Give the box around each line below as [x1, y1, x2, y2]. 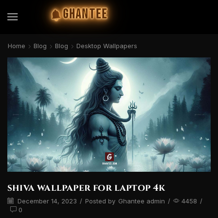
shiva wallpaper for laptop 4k [7, 182, 165, 195]
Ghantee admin [118, 197, 165, 205]
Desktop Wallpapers [76, 42, 137, 50]
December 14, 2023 [16, 197, 77, 205]
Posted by [85, 197, 115, 205]
